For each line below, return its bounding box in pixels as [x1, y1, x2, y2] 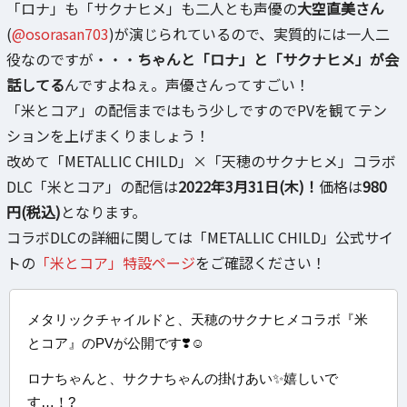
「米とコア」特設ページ [35, 251, 195, 273]
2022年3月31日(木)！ [178, 174, 319, 197]
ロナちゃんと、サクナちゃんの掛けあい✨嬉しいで [27, 370, 338, 386]
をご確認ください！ [195, 251, 326, 273]
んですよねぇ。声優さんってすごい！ [65, 73, 310, 95]
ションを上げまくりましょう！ [6, 124, 210, 146]
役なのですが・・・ [6, 47, 137, 70]
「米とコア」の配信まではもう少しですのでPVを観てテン [6, 98, 387, 121]
